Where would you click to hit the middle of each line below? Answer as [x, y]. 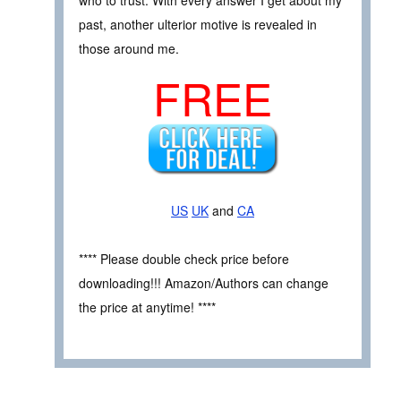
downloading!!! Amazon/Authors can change [204, 282]
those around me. [129, 48]
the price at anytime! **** [147, 307]
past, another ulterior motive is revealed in [198, 24]
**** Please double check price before [184, 258]
